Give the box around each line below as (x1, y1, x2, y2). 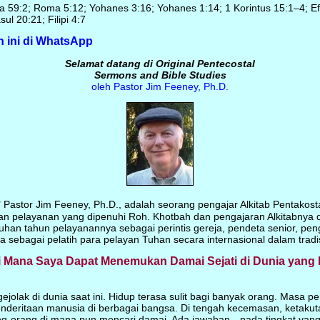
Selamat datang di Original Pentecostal (65, 58, 255, 69)
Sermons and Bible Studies (94, 69, 226, 81)
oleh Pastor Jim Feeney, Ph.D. (91, 81, 229, 92)
